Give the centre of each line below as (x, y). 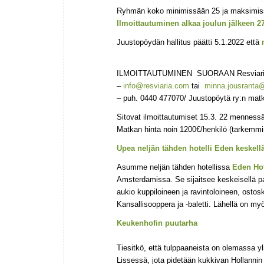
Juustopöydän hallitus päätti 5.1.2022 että (189, 42)
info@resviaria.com (156, 86)
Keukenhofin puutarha (157, 223)
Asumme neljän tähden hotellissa (174, 167)
